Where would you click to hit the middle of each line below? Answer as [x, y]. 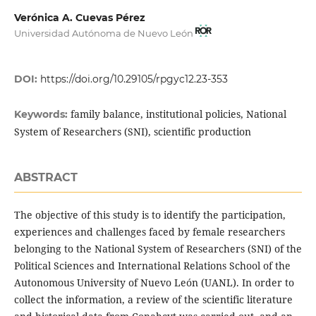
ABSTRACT [45, 177]
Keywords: [42, 114]
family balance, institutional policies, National [178, 114]
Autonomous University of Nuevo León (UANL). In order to [154, 282]
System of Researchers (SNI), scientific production [132, 131]
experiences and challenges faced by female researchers [149, 231]
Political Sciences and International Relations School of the [152, 265]
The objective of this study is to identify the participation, [150, 214]
